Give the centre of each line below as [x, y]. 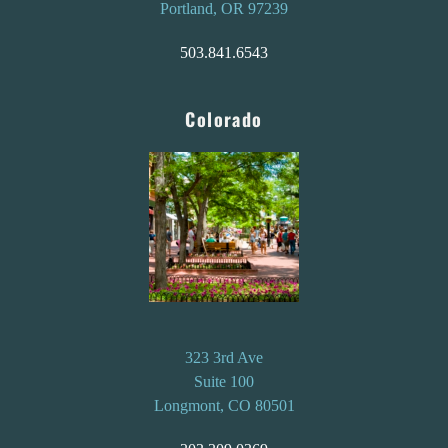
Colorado [224, 119]
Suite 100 [224, 382]
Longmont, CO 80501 [224, 406]
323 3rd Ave [224, 358]
